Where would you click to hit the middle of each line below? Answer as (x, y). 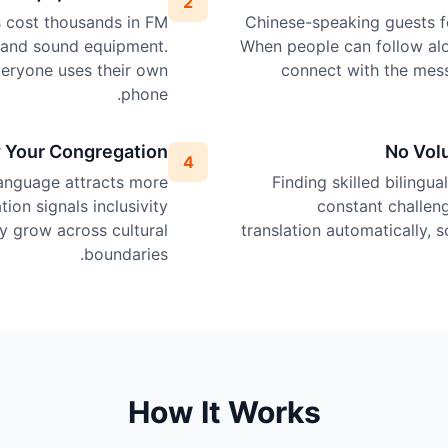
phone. (144, 94)
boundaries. (126, 254)
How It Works (224, 412)
